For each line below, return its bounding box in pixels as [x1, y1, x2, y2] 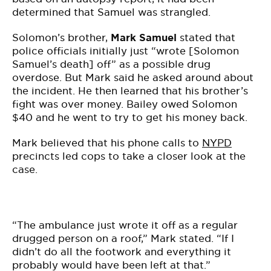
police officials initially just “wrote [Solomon [12, 44, 239, 57]
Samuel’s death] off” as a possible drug [12, 57, 211, 71]
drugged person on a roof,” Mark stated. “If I [12, 232, 234, 245]
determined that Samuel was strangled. [12, 5, 211, 19]
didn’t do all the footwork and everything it [12, 245, 231, 258]
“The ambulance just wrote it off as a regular [12, 218, 238, 232]
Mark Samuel [111, 31, 177, 44]
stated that [177, 31, 235, 44]
